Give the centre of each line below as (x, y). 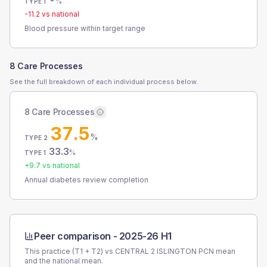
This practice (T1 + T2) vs (70, 251)
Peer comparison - (77, 236)
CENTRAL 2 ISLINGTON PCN (164, 251)
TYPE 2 (36, 138)
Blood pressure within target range (85, 28)
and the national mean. (64, 261)
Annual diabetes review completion (86, 180)
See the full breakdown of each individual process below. (104, 82)
